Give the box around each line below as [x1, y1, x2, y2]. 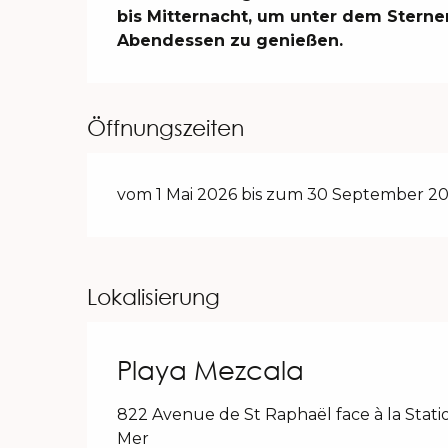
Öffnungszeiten [87, 114, 245, 142]
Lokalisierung [87, 283, 220, 311]
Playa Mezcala [117, 354, 304, 387]
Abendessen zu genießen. [117, 31, 344, 51]
